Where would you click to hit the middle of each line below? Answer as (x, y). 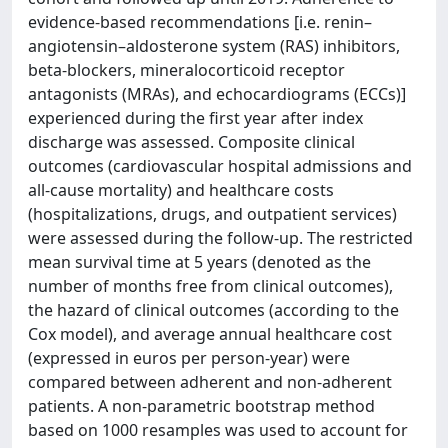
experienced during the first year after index (195, 118)
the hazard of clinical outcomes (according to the (213, 310)
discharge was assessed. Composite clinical (191, 142)
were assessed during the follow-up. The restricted (220, 238)
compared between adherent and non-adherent (210, 382)
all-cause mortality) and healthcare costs (181, 190)
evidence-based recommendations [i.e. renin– (200, 22)
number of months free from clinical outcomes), (210, 286)
